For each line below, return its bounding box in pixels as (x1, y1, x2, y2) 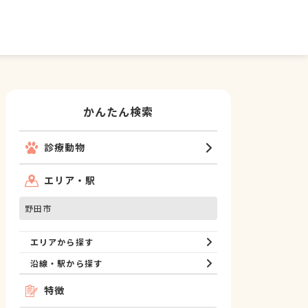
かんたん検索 (82, 103, 154, 120)
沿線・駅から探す (30, 257, 102, 269)
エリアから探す (30, 236, 93, 247)
